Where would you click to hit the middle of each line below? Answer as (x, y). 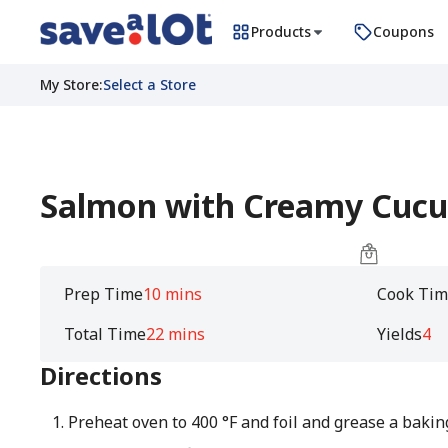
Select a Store (149, 84)
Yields (399, 334)
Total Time (105, 334)
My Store (69, 84)
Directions (101, 375)
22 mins (175, 334)
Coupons (403, 31)
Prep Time (103, 294)
